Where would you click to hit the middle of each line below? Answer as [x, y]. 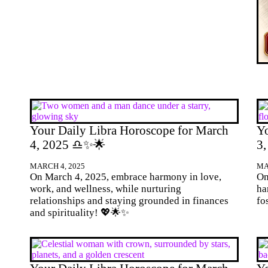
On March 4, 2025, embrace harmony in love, [126, 176]
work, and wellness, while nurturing [106, 188]
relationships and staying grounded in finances [129, 200]
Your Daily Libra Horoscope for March [129, 130]
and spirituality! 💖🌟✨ [80, 212]
